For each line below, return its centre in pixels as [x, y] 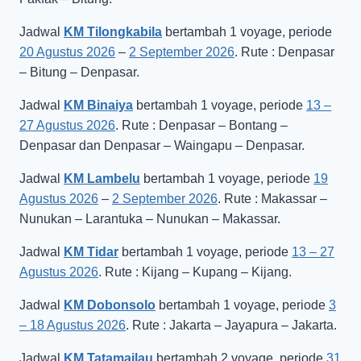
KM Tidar [91, 252]
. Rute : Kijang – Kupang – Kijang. [195, 272]
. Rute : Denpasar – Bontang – [201, 126]
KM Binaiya [98, 106]
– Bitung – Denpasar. [79, 73]
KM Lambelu [102, 179]
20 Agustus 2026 [67, 52]
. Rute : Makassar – [272, 199]
